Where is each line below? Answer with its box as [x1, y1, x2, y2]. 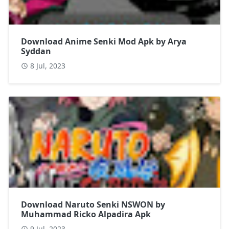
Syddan [21, 45, 51, 57]
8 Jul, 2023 [30, 60, 65, 71]
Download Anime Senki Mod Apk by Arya [21, 35, 187, 47]
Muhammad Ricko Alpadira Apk [21, 208, 151, 220]
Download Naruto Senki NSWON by [21, 198, 165, 210]
